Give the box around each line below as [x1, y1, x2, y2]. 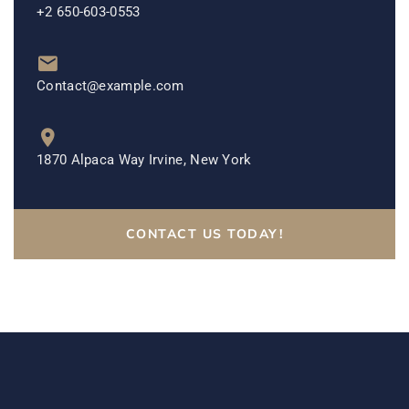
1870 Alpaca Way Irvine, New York [37, 152, 252, 169]
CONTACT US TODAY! [125, 225, 284, 244]
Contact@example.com [37, 78, 184, 95]
